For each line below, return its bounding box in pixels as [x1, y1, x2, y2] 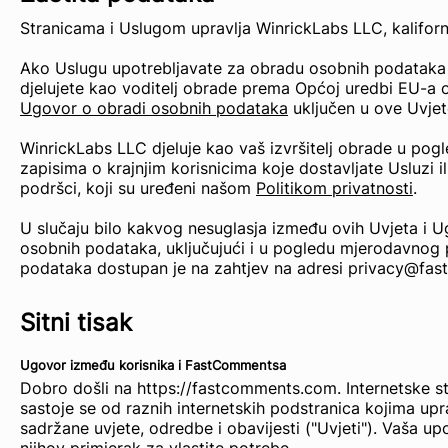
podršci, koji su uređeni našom [20, 178, 256, 198]
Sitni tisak [20, 308, 132, 337]
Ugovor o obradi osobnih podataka [20, 98, 288, 118]
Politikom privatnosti [256, 178, 413, 198]
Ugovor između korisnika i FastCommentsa [20, 357, 286, 373]
